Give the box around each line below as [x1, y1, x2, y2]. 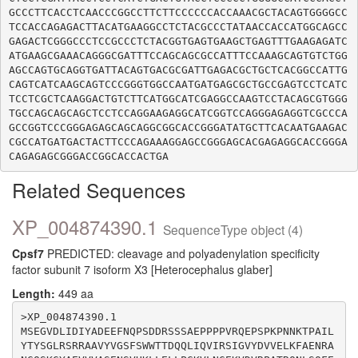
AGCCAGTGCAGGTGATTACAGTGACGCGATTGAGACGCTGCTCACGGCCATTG [8, 63, 348, 76]
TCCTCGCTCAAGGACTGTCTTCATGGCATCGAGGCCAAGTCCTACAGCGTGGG [8, 92, 348, 105]
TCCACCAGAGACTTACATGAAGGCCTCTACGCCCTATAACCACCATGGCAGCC [8, 20, 348, 33]
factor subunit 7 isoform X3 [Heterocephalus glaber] [12, 261, 272, 277]
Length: [12, 285, 58, 301]
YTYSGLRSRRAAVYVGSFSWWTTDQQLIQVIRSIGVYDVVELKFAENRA [20, 339, 334, 352]
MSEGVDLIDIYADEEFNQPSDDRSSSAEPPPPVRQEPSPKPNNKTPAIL [20, 324, 334, 337]
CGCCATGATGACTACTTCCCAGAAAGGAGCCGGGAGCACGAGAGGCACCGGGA [8, 135, 348, 148]
